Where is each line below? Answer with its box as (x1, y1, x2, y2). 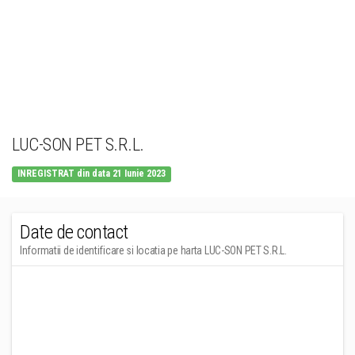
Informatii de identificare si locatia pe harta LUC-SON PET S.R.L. (20, 244, 287, 257)
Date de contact (20, 221, 128, 243)
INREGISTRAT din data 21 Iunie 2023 (17, 168, 166, 179)
